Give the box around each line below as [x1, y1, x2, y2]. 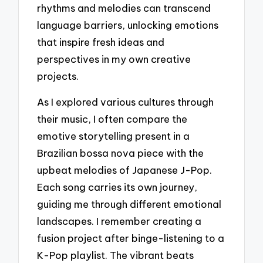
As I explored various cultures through [37, 96, 214, 109]
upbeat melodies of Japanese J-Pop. [37, 164, 213, 177]
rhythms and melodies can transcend [37, 1, 211, 14]
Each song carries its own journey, [37, 181, 198, 194]
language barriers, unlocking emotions [37, 18, 219, 31]
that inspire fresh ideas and [37, 35, 165, 48]
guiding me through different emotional [37, 198, 222, 211]
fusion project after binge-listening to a [37, 232, 225, 245]
